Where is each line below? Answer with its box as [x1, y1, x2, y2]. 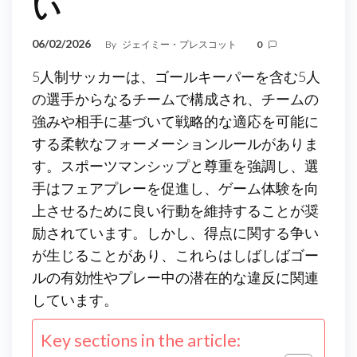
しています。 [32, 291, 118, 309]
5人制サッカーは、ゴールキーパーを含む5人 [32, 68, 320, 86]
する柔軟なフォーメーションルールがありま [32, 135, 319, 153]
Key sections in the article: [41, 330, 241, 351]
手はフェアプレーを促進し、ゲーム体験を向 [32, 179, 319, 198]
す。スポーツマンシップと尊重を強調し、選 [32, 157, 319, 175]
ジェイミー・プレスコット [122, 38, 238, 51]
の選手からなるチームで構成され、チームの [32, 90, 319, 108]
